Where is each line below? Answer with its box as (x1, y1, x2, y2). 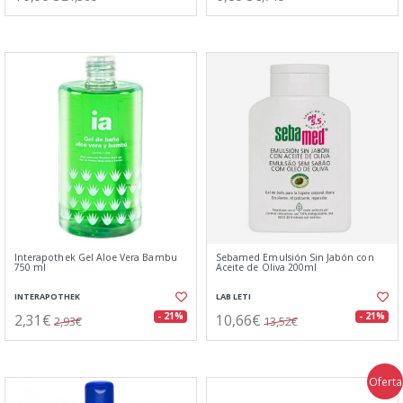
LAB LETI (216, 291, 251, 302)
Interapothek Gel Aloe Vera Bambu (14, 251, 177, 264)
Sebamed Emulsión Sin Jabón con (216, 251, 374, 264)
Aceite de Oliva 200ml (216, 261, 318, 273)
